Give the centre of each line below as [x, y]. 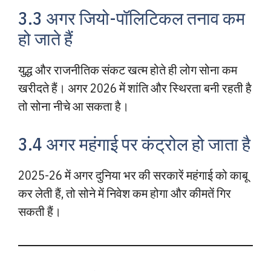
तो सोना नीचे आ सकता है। [73, 106]
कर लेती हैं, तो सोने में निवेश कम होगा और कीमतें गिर [125, 193]
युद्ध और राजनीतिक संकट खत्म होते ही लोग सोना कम [128, 70]
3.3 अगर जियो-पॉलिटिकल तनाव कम [132, 18]
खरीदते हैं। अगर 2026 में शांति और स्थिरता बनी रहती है [135, 88]
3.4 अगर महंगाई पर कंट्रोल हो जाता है [134, 144]
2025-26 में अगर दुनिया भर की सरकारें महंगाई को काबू [133, 175]
